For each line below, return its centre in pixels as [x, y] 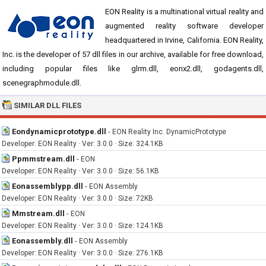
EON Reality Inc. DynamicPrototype [169, 132]
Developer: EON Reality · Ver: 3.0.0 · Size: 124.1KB [83, 226]
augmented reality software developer [184, 26]
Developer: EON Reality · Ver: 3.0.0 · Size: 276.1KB [83, 253]
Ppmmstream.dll [43, 159]
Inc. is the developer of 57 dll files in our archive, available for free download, [133, 54]
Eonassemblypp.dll [47, 186]
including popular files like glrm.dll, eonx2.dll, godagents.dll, [133, 69]
